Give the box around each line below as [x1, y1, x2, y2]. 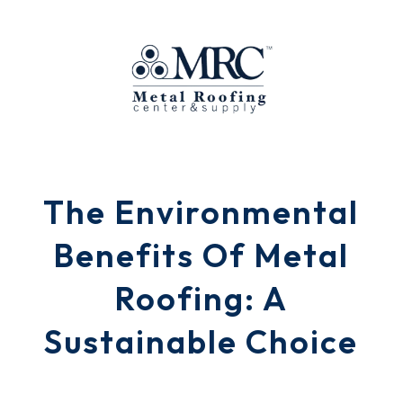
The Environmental [43, 192, 360, 232]
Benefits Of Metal [53, 235, 350, 275]
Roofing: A [114, 278, 289, 318]
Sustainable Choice [44, 321, 359, 362]
